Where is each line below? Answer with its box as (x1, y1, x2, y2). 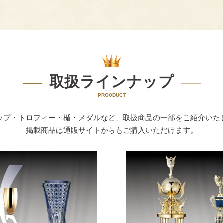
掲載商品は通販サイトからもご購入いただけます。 (25, 125, 198, 134)
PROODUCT (97, 92, 126, 98)
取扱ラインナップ (49, 73, 174, 90)
